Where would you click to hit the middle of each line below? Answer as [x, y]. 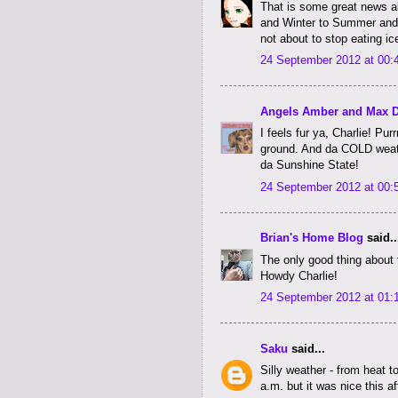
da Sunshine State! [310, 165]
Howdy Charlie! [299, 275]
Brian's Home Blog [312, 238]
